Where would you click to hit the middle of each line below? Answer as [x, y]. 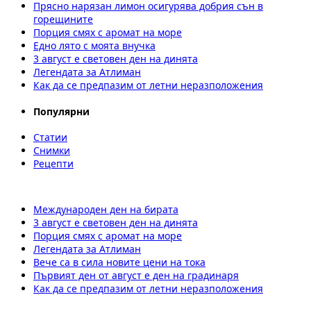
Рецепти [53, 164]
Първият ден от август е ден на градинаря [136, 276]
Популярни [61, 111]
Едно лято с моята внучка [94, 46]
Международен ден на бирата [106, 210]
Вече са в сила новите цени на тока [119, 262]
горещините [63, 19]
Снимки [52, 151]
